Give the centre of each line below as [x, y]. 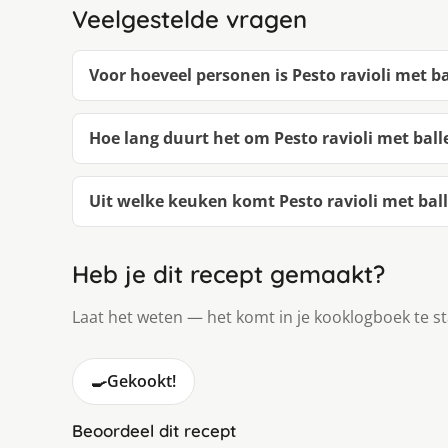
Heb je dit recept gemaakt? [228, 273]
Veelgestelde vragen [189, 18]
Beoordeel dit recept [154, 430]
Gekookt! [141, 380]
